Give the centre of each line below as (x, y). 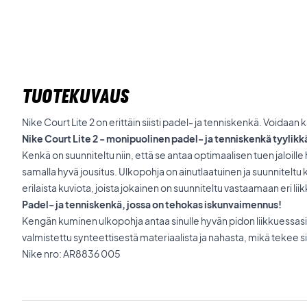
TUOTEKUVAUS (75, 96)
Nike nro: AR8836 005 (71, 254)
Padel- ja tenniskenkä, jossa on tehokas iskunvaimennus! (152, 204)
